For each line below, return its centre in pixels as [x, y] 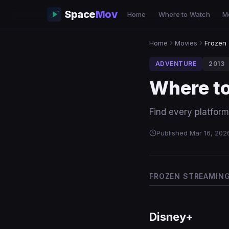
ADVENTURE [176, 64]
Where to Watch [184, 14]
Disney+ [171, 217]
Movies [186, 43]
